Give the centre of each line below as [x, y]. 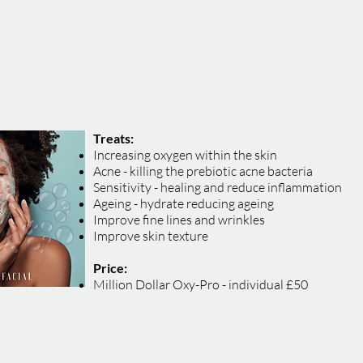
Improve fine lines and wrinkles [179, 220]
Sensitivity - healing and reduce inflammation [218, 187]
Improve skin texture [151, 236]
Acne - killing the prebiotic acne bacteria [203, 171]
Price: [110, 268]
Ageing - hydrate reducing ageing [185, 203]
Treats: [113, 138]
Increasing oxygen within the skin [185, 155]
